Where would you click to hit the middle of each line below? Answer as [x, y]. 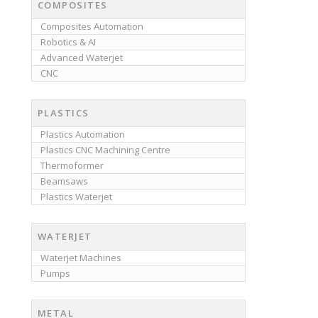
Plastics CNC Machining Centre [105, 150]
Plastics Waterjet [76, 197]
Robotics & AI [68, 42]
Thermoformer [72, 166]
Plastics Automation [82, 135]
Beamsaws [64, 181]
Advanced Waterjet [81, 58]
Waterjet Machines [81, 258]
